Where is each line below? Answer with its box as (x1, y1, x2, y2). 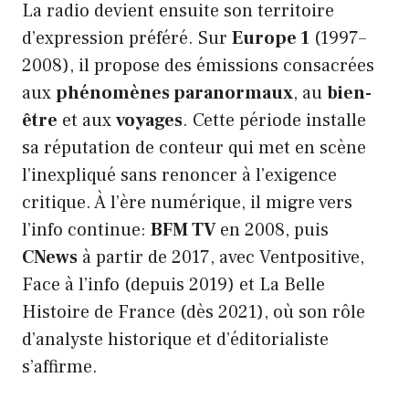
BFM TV (151, 217, 215, 242)
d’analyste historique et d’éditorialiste (22, 327, 329, 351)
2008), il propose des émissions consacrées (22, 53, 374, 78)
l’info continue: (22, 217, 151, 242)
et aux (58, 108, 116, 132)
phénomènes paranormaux (56, 80, 293, 105)
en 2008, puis (215, 217, 329, 242)
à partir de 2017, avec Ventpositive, (78, 245, 364, 269)
